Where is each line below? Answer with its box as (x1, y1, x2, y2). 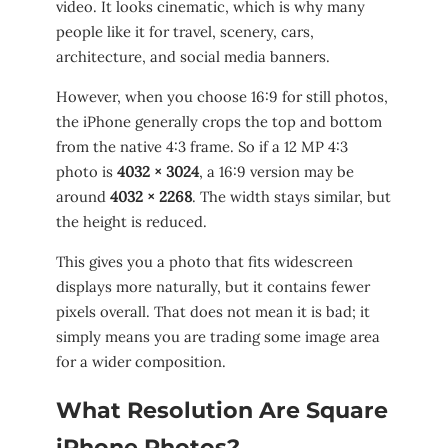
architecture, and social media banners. (56, 47, 330, 67)
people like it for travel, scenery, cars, (56, 22, 314, 42)
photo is (56, 161, 117, 181)
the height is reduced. (56, 211, 207, 231)
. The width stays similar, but (192, 186, 391, 206)
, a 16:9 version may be (199, 161, 354, 181)
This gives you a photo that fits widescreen (56, 251, 353, 271)
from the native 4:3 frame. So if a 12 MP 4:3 (56, 136, 348, 156)
